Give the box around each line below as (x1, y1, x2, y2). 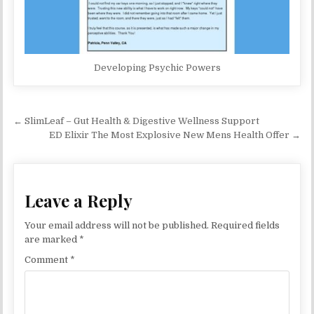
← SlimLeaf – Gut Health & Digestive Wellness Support (13, 116, 260, 127)
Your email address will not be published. (25, 220, 210, 231)
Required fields (211, 220, 280, 231)
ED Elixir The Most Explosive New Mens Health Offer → (48, 130, 301, 141)
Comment (25, 254, 71, 266)
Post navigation (13, 110, 155, 137)
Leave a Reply (25, 189, 133, 212)
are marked (25, 234, 80, 245)
